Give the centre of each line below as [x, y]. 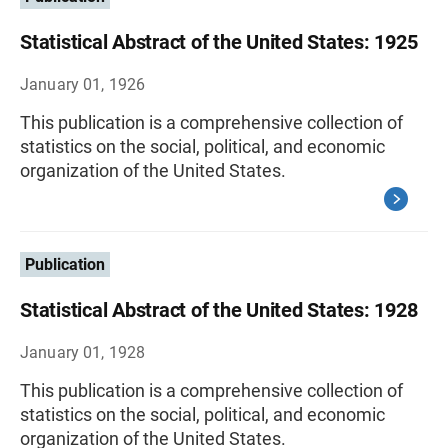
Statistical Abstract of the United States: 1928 [219, 310]
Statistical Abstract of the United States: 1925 [219, 42]
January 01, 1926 [83, 84]
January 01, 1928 [83, 352]
